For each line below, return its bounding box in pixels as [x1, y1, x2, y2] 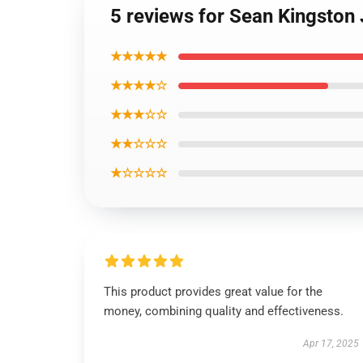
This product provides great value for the [104, 284, 322, 299]
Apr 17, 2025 [302, 338, 359, 349]
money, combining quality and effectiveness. [104, 304, 344, 318]
